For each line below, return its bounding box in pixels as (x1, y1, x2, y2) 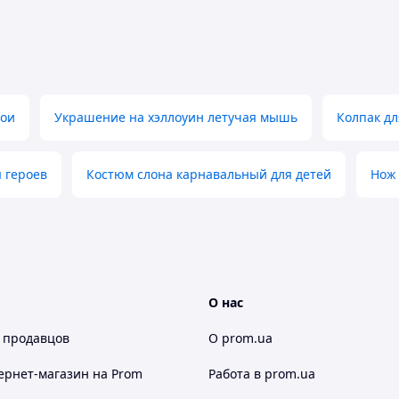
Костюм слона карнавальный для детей (86, 166, 331, 183)
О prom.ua (208, 330, 273, 346)
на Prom (93, 365, 142, 382)
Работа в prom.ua (208, 365, 315, 382)
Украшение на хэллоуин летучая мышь (54, 109, 297, 126)
